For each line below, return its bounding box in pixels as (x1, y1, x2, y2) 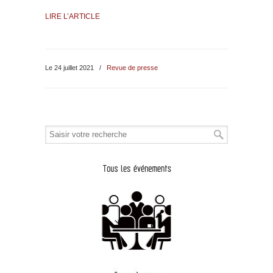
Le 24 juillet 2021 (45, 63, 96, 71)
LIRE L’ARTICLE (45, 12, 100, 21)
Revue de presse (107, 63, 158, 71)
